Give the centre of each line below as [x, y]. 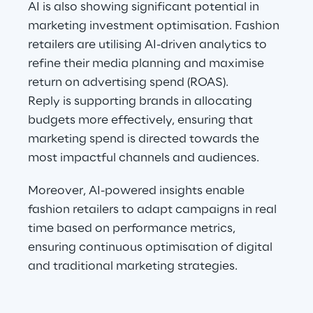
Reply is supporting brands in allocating [141, 101]
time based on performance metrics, [133, 228]
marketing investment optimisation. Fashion [155, 26]
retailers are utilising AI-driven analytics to [149, 45]
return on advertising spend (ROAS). [128, 82]
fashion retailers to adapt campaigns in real [154, 210]
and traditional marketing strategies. [133, 266]
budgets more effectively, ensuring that [142, 120]
